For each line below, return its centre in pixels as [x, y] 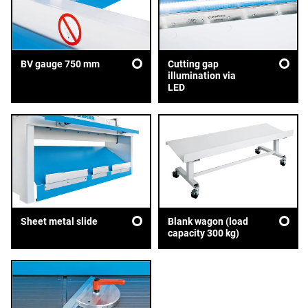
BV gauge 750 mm [60, 64]
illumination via [201, 76]
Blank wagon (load [208, 221]
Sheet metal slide [59, 221]
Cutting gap [193, 64]
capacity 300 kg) [203, 233]
